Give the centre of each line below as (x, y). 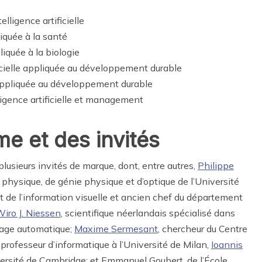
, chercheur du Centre (203, 229)
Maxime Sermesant (116, 229)
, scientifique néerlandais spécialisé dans (148, 213)
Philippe (216, 166)
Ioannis (227, 245)
